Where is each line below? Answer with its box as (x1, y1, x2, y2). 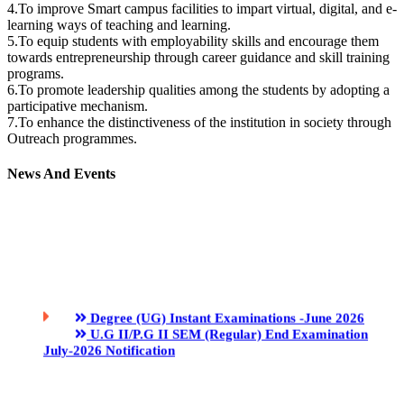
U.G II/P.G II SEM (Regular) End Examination (87, 221, 368, 236)
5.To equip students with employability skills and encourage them (7, 32, 379, 49)
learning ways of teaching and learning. (7, 16, 231, 32)
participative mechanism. (7, 97, 148, 114)
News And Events (7, 166, 115, 182)
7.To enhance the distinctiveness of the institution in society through (7, 114, 391, 130)
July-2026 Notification (43, 237, 175, 252)
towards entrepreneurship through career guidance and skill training (7, 49, 390, 65)
